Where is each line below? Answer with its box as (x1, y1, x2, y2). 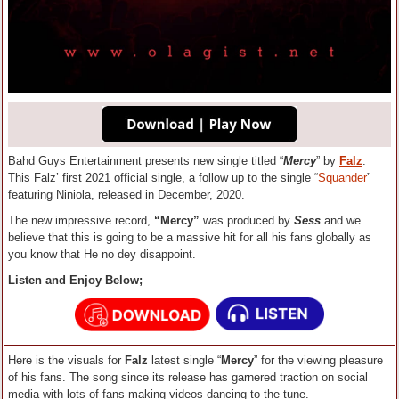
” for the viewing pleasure (254, 354, 383, 368)
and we (321, 214, 361, 228)
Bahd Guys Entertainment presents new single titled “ (8, 154, 283, 168)
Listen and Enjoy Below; (8, 273, 142, 288)
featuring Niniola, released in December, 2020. (8, 188, 245, 202)
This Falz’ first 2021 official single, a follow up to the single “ (8, 171, 318, 185)
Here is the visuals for (8, 354, 125, 368)
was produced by (203, 214, 294, 228)
